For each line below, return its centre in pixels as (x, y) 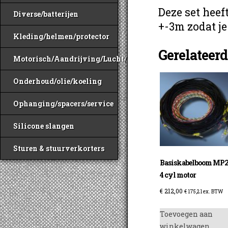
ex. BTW (213, 192)
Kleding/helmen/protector (61, 36)
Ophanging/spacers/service (63, 104)
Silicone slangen (44, 126)
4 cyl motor (178, 175)
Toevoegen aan (187, 214)
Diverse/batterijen (46, 14)
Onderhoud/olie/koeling (58, 81)
